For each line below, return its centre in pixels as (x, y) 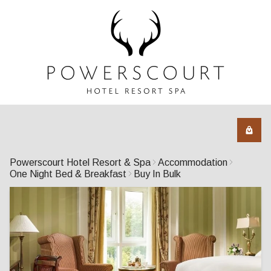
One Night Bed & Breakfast (68, 174)
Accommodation (193, 162)
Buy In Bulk (157, 174)
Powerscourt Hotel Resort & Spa (80, 162)
